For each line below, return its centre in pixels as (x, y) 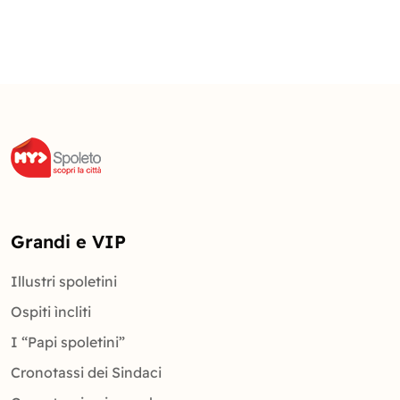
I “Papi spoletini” (68, 342)
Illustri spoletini (64, 281)
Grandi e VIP (68, 241)
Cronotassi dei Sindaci (86, 372)
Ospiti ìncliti (51, 311)
